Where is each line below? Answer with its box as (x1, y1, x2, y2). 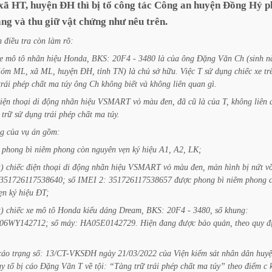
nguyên (92, 144, 116, 154)
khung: (225, 205, 248, 215)
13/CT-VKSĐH (46, 248, 97, 258)
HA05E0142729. (80, 218, 138, 228)
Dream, (119, 205, 144, 215)
